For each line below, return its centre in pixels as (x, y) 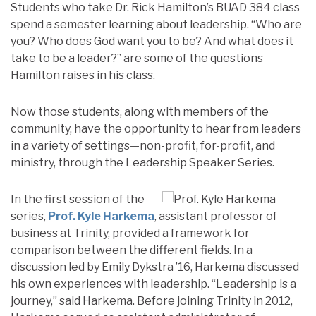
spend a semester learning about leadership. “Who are (156, 24)
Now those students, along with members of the (140, 112)
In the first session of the (78, 199)
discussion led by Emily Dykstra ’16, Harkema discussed (155, 267)
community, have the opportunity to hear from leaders (156, 129)
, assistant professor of (216, 216)
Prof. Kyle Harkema (101, 216)
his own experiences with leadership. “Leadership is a (153, 284)
